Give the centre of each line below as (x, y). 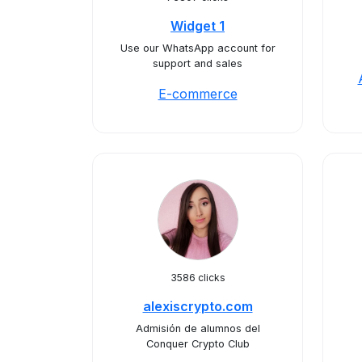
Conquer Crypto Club (198, 344)
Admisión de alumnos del (198, 328)
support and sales (198, 63)
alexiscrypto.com (198, 306)
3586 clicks (198, 278)
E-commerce (198, 94)
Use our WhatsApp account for (198, 48)
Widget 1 (198, 26)
